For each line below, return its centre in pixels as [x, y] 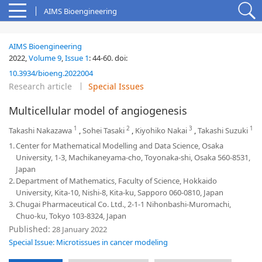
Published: [30, 229]
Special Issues [116, 86]
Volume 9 [45, 58]
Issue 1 [77, 58]
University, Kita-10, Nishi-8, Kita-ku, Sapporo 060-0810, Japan [120, 192]
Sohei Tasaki [104, 130]
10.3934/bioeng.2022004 [51, 73]
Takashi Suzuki [223, 130]
